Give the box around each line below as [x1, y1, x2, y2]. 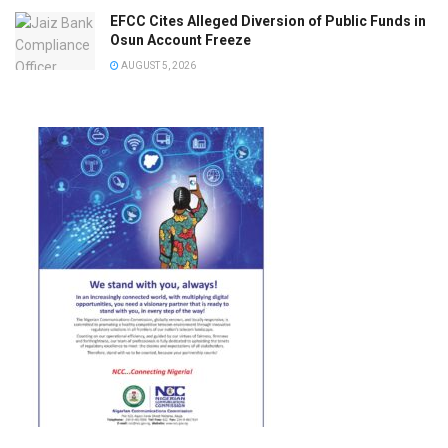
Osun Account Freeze [110, 32, 251, 49]
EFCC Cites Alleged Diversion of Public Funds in [110, 13, 426, 30]
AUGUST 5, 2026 [119, 60, 196, 72]
